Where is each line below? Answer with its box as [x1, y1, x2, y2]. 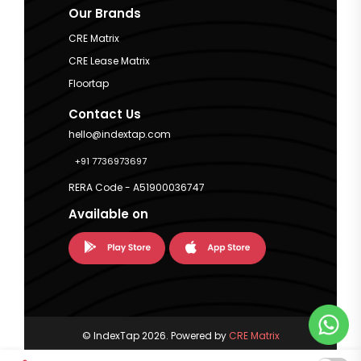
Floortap [68, 76, 109, 90]
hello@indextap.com [68, 127, 171, 142]
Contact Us [68, 105, 141, 122]
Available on [68, 205, 148, 223]
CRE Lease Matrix [68, 53, 150, 68]
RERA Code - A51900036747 [68, 180, 205, 195]
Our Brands [68, 5, 141, 23]
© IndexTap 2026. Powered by [81, 328, 229, 342]
